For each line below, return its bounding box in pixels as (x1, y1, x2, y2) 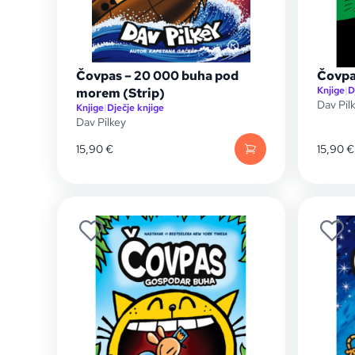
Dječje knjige (107, 101, 164, 114)
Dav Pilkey (76, 115, 126, 129)
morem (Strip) (76, 85, 165, 101)
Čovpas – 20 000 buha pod (76, 67, 239, 84)
